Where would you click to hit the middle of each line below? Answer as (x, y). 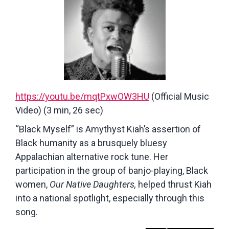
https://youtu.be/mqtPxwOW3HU (82, 96)
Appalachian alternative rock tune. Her (92, 156)
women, (32, 184)
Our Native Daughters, (93, 184)
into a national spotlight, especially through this (110, 198)
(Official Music (179, 96)
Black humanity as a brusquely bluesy (91, 143)
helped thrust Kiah (174, 184)
